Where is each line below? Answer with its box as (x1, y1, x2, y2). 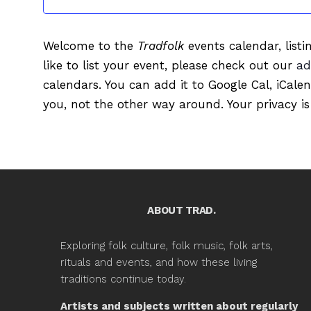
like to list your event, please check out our (42, 58, 296, 73)
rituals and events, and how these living (60, 256, 257, 269)
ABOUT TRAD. (147, 204, 216, 217)
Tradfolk (137, 39, 184, 53)
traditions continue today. (60, 273, 186, 286)
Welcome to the (42, 39, 137, 53)
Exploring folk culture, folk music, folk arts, (60, 239, 273, 253)
